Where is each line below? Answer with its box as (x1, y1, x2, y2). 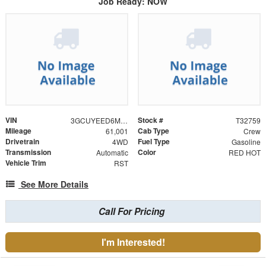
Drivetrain (5, 135, 39, 147)
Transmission (5, 146, 51, 157)
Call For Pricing (99, 204, 164, 218)
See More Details (21, 178, 88, 190)
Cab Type (138, 125, 169, 136)
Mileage (5, 125, 31, 136)
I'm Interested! (101, 235, 165, 249)
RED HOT (228, 147, 261, 157)
